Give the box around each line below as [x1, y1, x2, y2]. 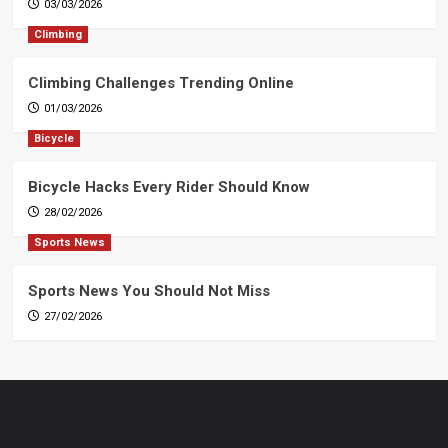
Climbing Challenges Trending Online [27, 74, 294, 93]
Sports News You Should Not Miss [27, 282, 270, 301]
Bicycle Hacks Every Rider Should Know [27, 178, 310, 197]
